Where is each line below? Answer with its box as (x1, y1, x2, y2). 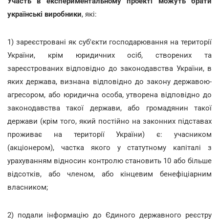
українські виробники (7, 9, 82, 19)
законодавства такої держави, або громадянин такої (7, 103, 212, 112)
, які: (82, 9, 97, 19)
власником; (7, 182, 48, 192)
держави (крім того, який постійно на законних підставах (7, 116, 212, 126)
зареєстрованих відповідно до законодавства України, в (7, 64, 212, 73)
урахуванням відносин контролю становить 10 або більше (7, 156, 212, 165)
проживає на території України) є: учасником (7, 130, 212, 139)
